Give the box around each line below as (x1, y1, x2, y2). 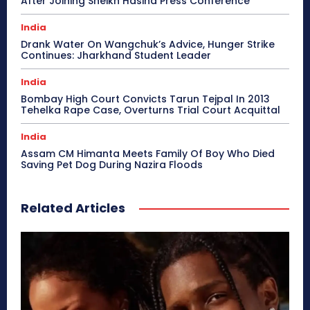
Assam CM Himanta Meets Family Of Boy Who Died (21, 147, 275, 161)
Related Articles (21, 199, 125, 217)
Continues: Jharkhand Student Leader (21, 48, 211, 63)
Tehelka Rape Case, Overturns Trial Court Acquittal (21, 103, 280, 118)
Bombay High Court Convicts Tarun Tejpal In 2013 (21, 92, 270, 107)
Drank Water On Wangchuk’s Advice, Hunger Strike (21, 37, 275, 52)
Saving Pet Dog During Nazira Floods (21, 158, 203, 172)
